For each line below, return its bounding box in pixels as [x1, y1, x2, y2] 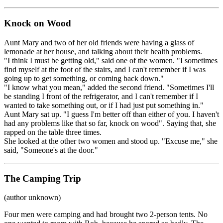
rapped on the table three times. [4, 127, 102, 136]
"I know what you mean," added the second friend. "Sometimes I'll [4, 83, 214, 92]
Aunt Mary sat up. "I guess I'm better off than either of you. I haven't [4, 110, 219, 118]
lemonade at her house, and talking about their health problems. [4, 47, 202, 56]
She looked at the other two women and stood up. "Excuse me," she [4, 136, 218, 145]
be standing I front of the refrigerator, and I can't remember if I [4, 92, 198, 101]
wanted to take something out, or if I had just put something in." [4, 101, 204, 110]
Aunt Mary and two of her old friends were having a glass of [4, 38, 194, 47]
